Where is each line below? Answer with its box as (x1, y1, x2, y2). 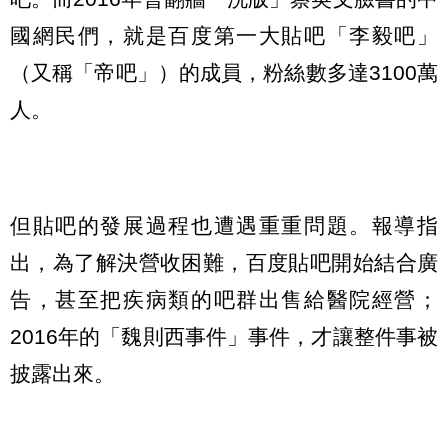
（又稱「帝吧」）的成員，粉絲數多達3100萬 (10, 61, 438, 85)
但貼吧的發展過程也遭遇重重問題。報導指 (10, 214, 438, 238)
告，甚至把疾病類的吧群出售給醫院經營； (10, 288, 438, 312)
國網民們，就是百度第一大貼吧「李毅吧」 (10, 24, 438, 48)
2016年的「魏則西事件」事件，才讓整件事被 (10, 325, 438, 349)
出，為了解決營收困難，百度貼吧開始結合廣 (10, 251, 438, 275)
